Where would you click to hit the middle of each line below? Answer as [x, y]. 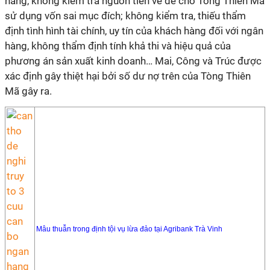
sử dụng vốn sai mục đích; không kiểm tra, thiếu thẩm [125, 16]
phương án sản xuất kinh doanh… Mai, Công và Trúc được [133, 61]
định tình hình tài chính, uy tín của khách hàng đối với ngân [134, 31]
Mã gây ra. [28, 91]
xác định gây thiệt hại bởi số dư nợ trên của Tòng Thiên [128, 76]
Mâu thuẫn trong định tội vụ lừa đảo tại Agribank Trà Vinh [129, 229]
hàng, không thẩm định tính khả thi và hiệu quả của [118, 46]
